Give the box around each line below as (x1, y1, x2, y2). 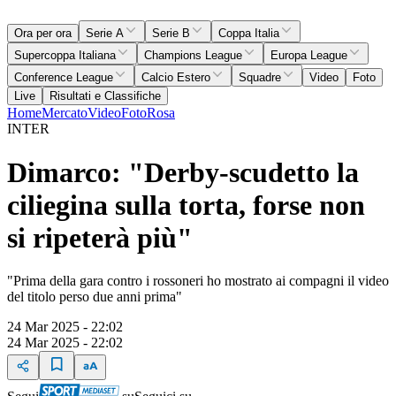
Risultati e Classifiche (49, 89, 161, 103)
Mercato (42, 105, 88, 121)
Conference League (14, 71, 113, 85)
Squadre (239, 71, 281, 85)
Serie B (152, 27, 190, 41)
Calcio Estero (141, 71, 210, 85)
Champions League (144, 49, 242, 63)
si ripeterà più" (7, 221, 193, 254)
